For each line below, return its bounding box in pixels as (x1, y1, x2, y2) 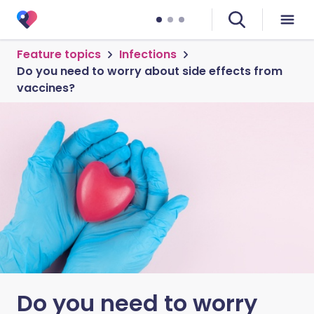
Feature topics (17, 46, 101, 62)
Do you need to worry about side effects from (17, 63, 282, 79)
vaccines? (17, 80, 75, 96)
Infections (119, 46, 177, 62)
